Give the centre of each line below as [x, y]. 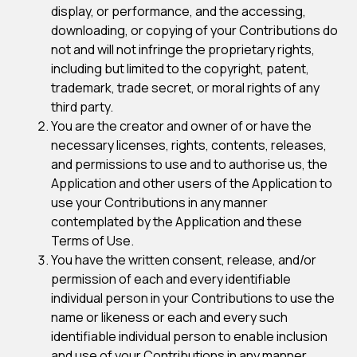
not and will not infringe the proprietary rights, [183, 49]
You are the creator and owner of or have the [181, 126]
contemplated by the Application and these [177, 222]
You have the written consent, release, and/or [184, 260]
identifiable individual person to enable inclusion [189, 336]
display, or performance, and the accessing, [178, 11]
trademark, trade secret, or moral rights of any [185, 88]
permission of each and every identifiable [171, 279]
